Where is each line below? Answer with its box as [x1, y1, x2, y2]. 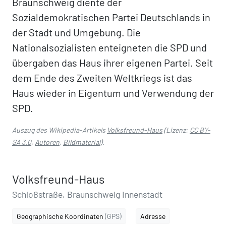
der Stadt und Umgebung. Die [12, 26, 141, 38]
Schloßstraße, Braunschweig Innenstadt [12, 189, 162, 200]
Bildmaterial [63, 138, 100, 146]
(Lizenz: [162, 126, 190, 134]
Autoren [35, 138, 60, 146]
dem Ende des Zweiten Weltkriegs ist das [12, 72, 192, 84]
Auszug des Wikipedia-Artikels [12, 126, 107, 134]
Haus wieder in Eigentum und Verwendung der [12, 87, 214, 99]
